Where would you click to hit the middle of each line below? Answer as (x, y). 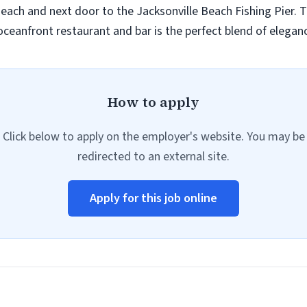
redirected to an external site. (153, 157)
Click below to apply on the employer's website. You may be (153, 137)
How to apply (153, 102)
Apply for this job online (153, 198)
